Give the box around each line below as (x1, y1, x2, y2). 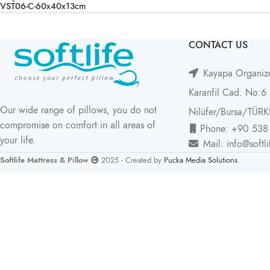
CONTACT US (188, 39, 248, 52)
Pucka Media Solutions (164, 155, 237, 166)
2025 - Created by (99, 155, 164, 166)
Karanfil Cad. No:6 (188, 86, 266, 100)
